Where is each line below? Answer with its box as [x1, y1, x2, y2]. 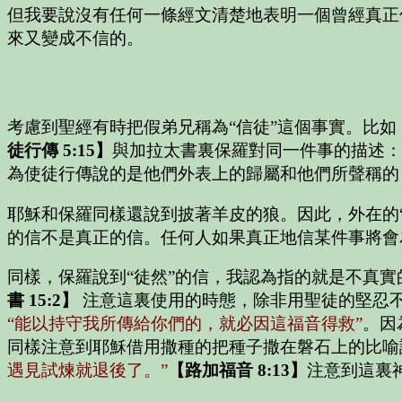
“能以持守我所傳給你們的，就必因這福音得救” [7, 314, 363, 334]
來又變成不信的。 [7, 29, 144, 48]
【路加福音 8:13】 [168, 361, 307, 380]
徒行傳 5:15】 [7, 140, 112, 160]
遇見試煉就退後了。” [7, 361, 168, 380]
